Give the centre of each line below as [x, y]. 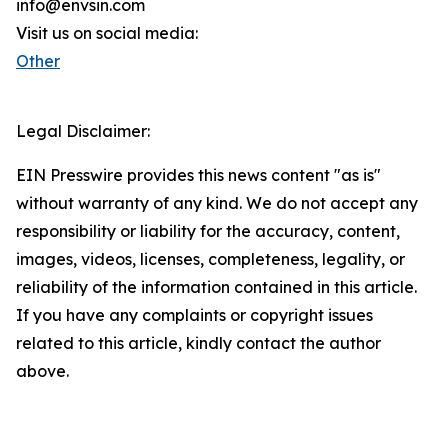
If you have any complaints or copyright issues [194, 315]
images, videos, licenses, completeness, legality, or [210, 259]
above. [42, 371]
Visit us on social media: [107, 33]
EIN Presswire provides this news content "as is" [198, 175]
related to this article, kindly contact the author [198, 343]
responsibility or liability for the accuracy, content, [208, 231]
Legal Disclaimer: [83, 131]
